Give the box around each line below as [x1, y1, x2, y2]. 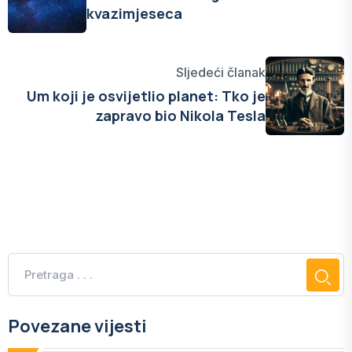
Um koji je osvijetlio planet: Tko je [27, 86, 266, 105]
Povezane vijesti [8, 314, 147, 338]
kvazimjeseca [86, 4, 182, 23]
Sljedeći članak [176, 64, 266, 80]
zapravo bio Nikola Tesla [95, 106, 266, 125]
